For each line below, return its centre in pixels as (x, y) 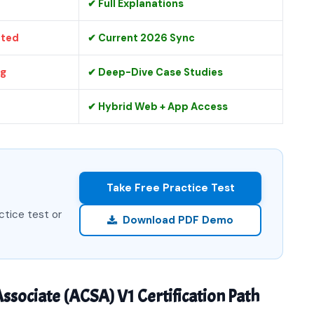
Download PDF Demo (178, 220)
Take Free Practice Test (170, 187)
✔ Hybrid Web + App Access (158, 107)
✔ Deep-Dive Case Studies (155, 72)
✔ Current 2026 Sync (141, 38)
